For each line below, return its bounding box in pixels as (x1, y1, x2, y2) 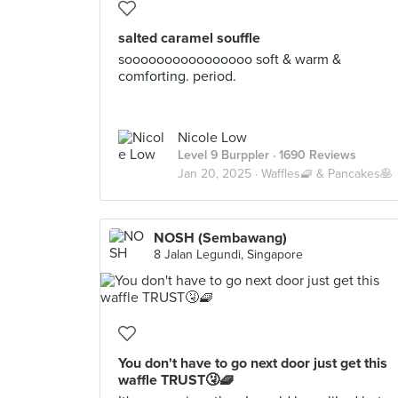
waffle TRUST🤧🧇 (118, 371, 234, 389)
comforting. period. (118, 68, 236, 85)
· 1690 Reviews (269, 147, 356, 163)
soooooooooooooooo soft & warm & (118, 51, 341, 68)
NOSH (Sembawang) (154, 229, 287, 247)
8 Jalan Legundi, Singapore (154, 247, 303, 262)
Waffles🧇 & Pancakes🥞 (261, 166, 393, 181)
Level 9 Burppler (178, 147, 269, 163)
